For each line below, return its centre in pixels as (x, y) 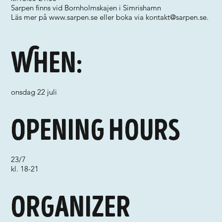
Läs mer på (30, 17)
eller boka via (122, 17)
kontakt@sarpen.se (176, 17)
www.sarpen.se (74, 17)
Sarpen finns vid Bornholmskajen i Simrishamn (86, 8)
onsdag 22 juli (34, 92)
